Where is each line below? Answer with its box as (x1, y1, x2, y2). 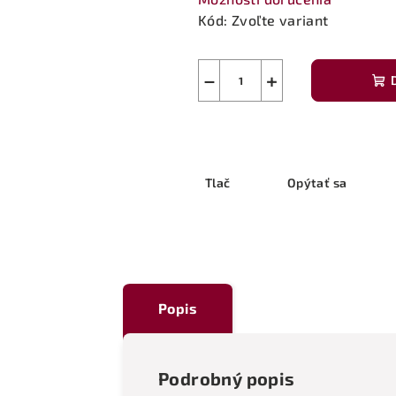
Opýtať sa (286, 174, 347, 190)
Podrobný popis (158, 367, 295, 389)
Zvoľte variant (232, 11, 329, 28)
